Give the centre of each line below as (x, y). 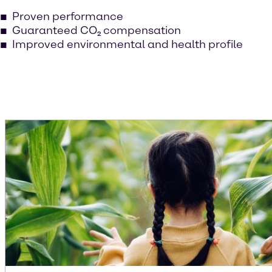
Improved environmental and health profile (127, 44)
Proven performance (68, 16)
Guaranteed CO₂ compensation (97, 30)
